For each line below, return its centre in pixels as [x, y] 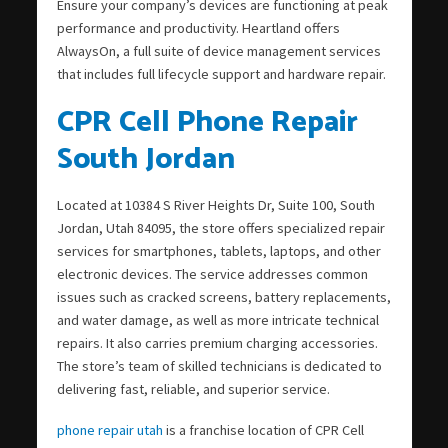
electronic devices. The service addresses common [212, 273]
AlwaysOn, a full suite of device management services [218, 50]
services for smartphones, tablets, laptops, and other [218, 250]
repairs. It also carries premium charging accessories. [217, 342]
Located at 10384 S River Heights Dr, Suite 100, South [215, 204]
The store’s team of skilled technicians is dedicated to [219, 365]
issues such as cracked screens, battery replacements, [223, 296]
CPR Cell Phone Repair [207, 122]
